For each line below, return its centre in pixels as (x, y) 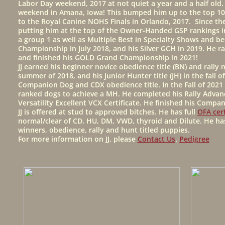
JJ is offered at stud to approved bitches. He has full (107, 112)
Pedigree (194, 139)
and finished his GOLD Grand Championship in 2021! (108, 58)
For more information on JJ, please (78, 139)
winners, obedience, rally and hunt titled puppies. (105, 130)
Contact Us (156, 139)
